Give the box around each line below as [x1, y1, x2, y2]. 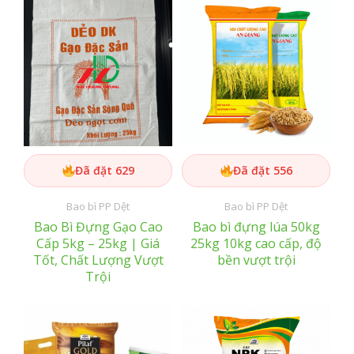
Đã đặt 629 [74, 163, 134, 179]
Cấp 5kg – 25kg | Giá [36, 235, 160, 253]
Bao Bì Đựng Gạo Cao [33, 218, 163, 236]
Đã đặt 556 [232, 163, 292, 179]
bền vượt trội [217, 251, 296, 269]
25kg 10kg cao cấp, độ [190, 235, 322, 253]
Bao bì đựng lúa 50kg [192, 218, 320, 236]
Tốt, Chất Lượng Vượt [32, 251, 164, 269]
